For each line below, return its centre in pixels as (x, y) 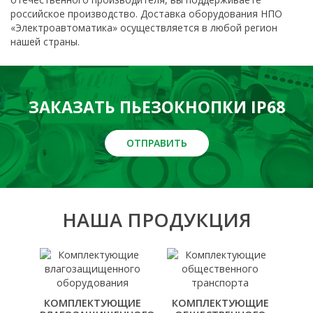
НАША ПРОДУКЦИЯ (156, 220)
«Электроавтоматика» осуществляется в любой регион (144, 28)
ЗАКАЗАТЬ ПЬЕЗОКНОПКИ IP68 (156, 107)
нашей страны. (45, 42)
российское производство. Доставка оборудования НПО (146, 14)
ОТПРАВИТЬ (156, 143)
